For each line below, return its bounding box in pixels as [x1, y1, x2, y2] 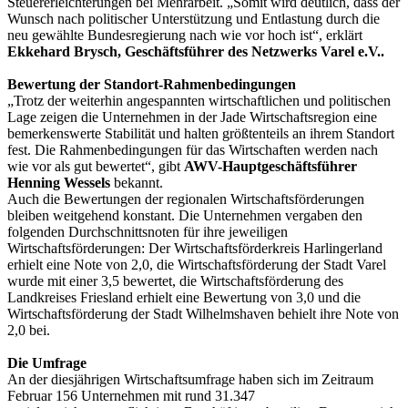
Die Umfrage [7, 354, 87, 371]
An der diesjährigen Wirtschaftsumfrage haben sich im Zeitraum [7, 371, 373, 387]
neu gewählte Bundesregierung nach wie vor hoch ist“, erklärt [7, 26, 362, 43]
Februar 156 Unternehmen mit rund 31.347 [7, 387, 255, 403]
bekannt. [110, 174, 163, 190]
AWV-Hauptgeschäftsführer [184, 158, 357, 174]
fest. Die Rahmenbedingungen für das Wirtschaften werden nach [7, 141, 378, 158]
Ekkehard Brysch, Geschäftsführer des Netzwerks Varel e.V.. [7, 43, 384, 59]
